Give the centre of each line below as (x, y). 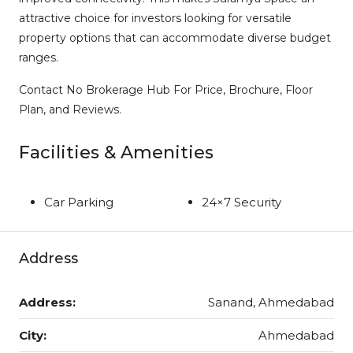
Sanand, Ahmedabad (271, 302)
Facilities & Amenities (116, 152)
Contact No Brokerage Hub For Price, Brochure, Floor (166, 90)
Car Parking (79, 202)
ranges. (39, 58)
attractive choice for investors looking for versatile (155, 18)
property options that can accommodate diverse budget (175, 38)
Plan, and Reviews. (70, 110)
